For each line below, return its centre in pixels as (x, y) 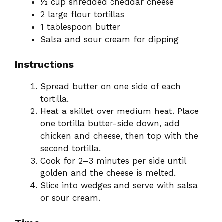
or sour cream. (70, 197)
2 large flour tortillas (82, 15)
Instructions (44, 64)
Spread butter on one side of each (111, 86)
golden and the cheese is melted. (108, 173)
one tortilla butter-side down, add (110, 123)
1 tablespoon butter (80, 27)
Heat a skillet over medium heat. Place (119, 111)
